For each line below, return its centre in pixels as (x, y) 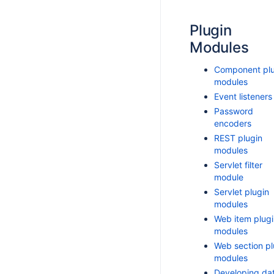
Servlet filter (238, 165)
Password (234, 111)
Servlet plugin (242, 192)
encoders (233, 123)
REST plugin (238, 138)
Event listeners (243, 96)
